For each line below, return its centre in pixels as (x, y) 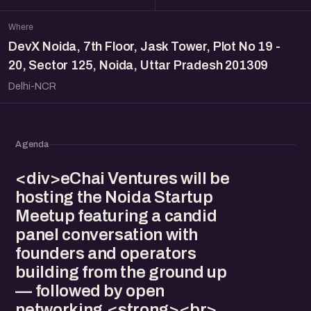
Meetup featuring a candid (116, 216)
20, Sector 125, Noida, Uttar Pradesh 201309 (138, 65)
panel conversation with (107, 235)
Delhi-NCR (32, 86)
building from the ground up (121, 272)
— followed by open (90, 291)
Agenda (32, 144)
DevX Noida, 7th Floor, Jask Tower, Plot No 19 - (144, 47)
